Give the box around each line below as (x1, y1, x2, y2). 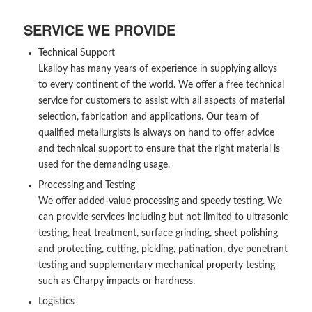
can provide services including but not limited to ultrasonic (38, 212, 288, 223)
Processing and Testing (38, 180, 135, 191)
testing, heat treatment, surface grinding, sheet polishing (38, 228, 278, 239)
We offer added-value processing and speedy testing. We (38, 196, 282, 207)
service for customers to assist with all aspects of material (38, 96, 285, 107)
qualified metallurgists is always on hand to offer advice (38, 128, 274, 139)
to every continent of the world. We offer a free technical (38, 80, 284, 91)
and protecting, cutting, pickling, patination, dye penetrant (38, 244, 288, 255)
